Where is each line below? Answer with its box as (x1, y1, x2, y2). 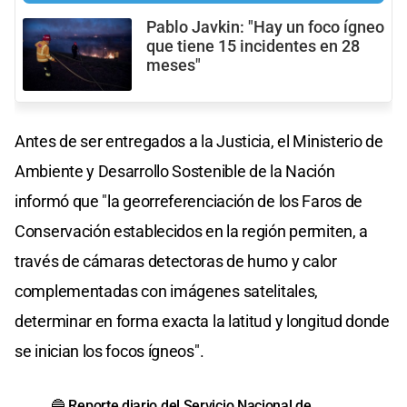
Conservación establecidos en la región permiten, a (15, 221, 369, 241)
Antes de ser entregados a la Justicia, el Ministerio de (15, 131, 383, 151)
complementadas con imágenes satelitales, (15, 281, 319, 301)
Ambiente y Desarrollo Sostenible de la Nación (15, 161, 335, 181)
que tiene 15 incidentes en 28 (146, 36, 360, 55)
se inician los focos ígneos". (15, 341, 204, 361)
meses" (146, 55, 201, 74)
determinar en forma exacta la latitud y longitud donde (15, 311, 390, 331)
